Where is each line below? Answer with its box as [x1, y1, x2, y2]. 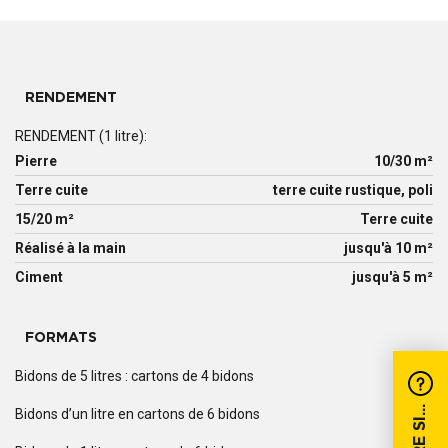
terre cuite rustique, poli [273, 182, 433, 199]
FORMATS [25, 331, 97, 346]
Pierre [15, 153, 57, 170]
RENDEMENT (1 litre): [15, 128, 147, 145]
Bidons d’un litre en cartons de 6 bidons [15, 406, 260, 423]
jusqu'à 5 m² [352, 269, 433, 286]
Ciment [15, 269, 63, 286]
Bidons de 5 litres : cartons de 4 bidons [15, 368, 254, 385]
